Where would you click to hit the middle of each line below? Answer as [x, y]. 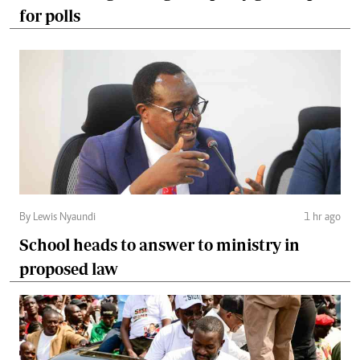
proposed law [69, 268]
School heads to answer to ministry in [160, 244]
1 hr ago [322, 217]
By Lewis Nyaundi [57, 217]
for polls [50, 15]
